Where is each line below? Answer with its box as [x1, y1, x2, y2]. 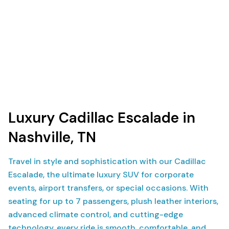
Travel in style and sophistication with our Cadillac [8, 156, 206, 167]
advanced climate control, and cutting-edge [8, 209, 183, 220]
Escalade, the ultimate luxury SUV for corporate [8, 169, 194, 180]
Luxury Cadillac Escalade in [8, 108, 195, 127]
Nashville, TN [8, 128, 96, 147]
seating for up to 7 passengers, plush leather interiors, [8, 196, 218, 207]
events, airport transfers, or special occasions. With [8, 182, 209, 193]
